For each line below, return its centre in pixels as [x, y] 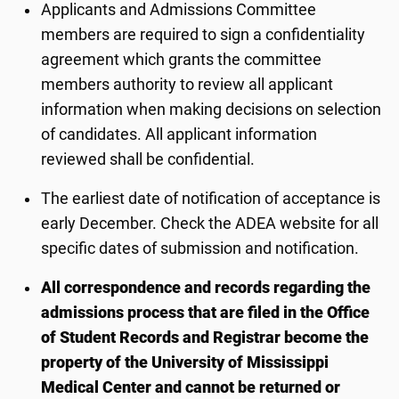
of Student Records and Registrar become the [205, 338]
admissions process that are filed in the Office [206, 313]
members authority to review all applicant [187, 85]
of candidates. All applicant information [179, 134]
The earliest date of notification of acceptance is [211, 199]
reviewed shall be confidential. [148, 159]
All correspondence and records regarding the [206, 288]
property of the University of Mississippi [185, 362]
